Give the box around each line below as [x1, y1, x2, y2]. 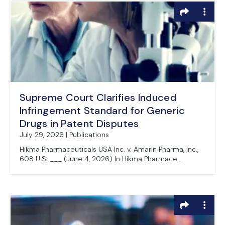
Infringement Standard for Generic [20, 104, 185, 117]
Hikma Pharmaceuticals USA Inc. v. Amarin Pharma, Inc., [20, 145, 198, 154]
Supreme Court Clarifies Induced [20, 91, 177, 104]
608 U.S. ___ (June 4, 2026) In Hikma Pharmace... [20, 154, 182, 163]
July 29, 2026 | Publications [20, 130, 109, 139]
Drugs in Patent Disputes [20, 117, 139, 130]
